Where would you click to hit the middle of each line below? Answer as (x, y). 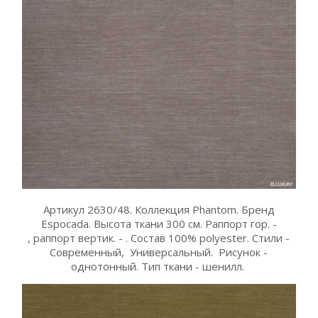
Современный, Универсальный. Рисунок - (159, 252)
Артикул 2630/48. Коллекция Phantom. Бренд (159, 209)
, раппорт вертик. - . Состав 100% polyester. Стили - (159, 237)
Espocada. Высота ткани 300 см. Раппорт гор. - (159, 223)
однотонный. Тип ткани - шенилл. (159, 266)
